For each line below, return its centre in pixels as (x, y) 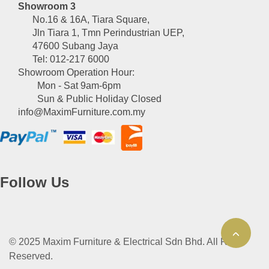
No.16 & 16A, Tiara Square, (84, 20)
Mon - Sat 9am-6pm (69, 86)
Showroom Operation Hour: (76, 73)
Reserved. (31, 256)
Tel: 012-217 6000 (64, 59)
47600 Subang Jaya (68, 46)
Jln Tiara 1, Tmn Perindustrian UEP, (101, 33)
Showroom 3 (47, 7)
